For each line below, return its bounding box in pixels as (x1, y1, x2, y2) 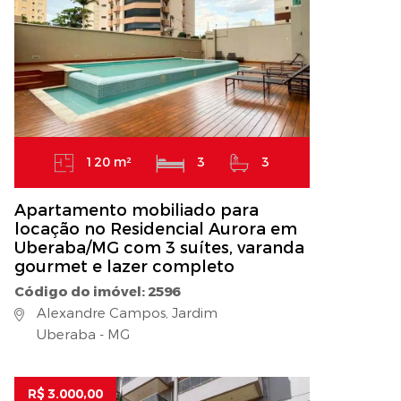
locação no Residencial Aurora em (14, 218, 297, 241)
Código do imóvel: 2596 (14, 283, 180, 302)
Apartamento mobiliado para (14, 200, 259, 222)
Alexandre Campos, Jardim (33, 304, 218, 323)
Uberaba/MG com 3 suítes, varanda (14, 237, 304, 260)
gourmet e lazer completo (14, 256, 235, 278)
